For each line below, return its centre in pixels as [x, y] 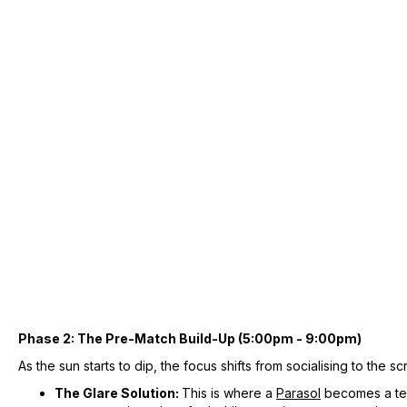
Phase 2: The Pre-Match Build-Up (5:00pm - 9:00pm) [190, 338]
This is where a [229, 392]
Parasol [298, 392]
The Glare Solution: [118, 392]
